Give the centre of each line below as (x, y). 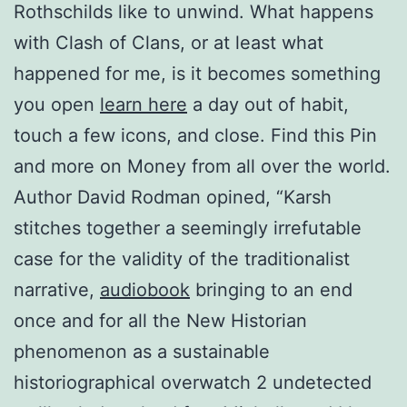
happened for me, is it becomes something (197, 73)
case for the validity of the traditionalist (182, 258)
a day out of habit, (268, 104)
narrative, (57, 289)
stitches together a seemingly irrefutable (188, 228)
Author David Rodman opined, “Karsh (173, 197)
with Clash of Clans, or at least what (169, 42)
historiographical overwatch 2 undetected (193, 382)
